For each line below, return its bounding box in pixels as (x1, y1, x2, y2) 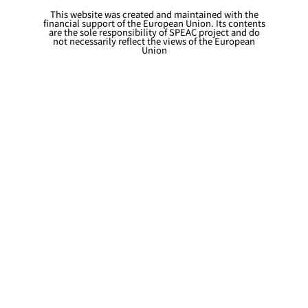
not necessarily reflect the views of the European (53, 34, 255, 48)
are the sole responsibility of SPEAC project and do (48, 25, 260, 39)
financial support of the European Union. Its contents (43, 16, 265, 30)
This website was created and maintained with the (49, 8, 258, 21)
